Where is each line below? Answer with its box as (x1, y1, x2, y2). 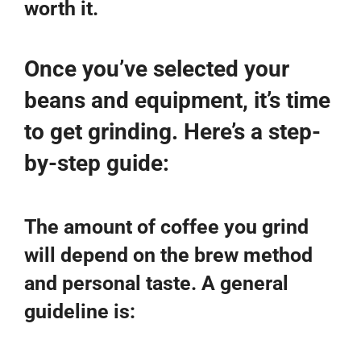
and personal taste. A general (24, 271, 288, 295)
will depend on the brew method (24, 243, 313, 267)
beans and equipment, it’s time (24, 86, 330, 114)
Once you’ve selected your (24, 55, 289, 82)
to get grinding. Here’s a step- (24, 118, 321, 145)
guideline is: (24, 299, 135, 323)
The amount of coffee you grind (24, 214, 309, 239)
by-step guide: (24, 149, 169, 176)
